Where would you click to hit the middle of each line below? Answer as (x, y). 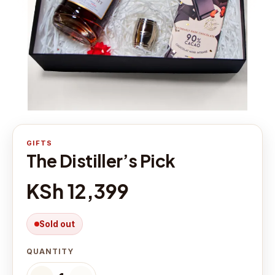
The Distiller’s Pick (101, 161)
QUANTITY (50, 252)
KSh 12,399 (78, 191)
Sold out (57, 224)
